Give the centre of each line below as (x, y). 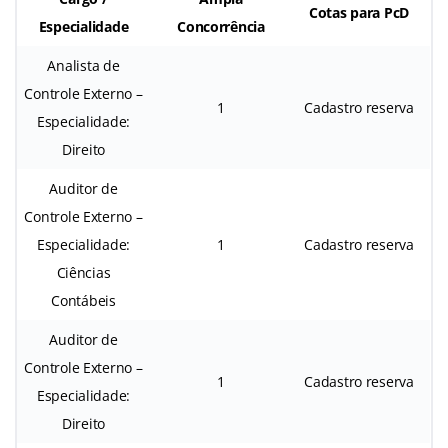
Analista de (83, 65)
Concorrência (221, 26)
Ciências (83, 272)
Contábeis (83, 300)
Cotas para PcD (359, 12)
